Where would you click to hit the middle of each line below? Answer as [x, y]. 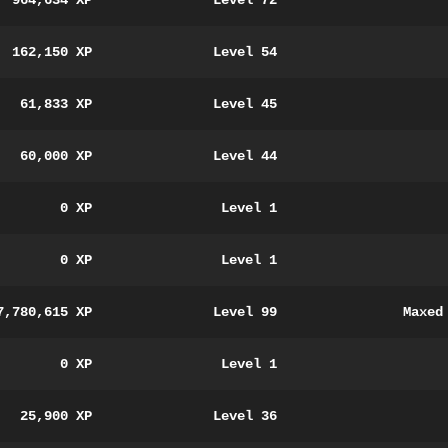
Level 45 [244, 104]
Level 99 [244, 312]
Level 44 [244, 156]
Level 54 [244, 52]
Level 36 [244, 416]
